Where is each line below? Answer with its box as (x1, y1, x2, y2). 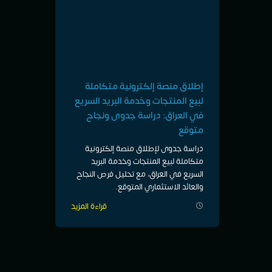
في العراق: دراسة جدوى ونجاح (86, 107, 203, 123)
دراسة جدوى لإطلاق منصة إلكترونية (85, 141, 203, 155)
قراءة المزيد (71, 200, 107, 214)
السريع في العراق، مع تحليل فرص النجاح (76, 167, 203, 181)
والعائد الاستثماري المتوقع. (115, 180, 203, 194)
